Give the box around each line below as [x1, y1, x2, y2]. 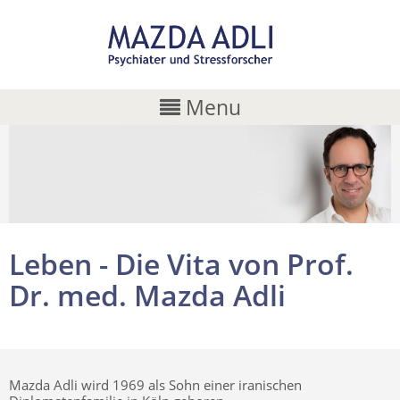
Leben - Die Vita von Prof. [9, 244, 354, 283]
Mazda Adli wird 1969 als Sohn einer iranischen [9, 375, 302, 394]
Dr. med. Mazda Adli [9, 275, 286, 314]
